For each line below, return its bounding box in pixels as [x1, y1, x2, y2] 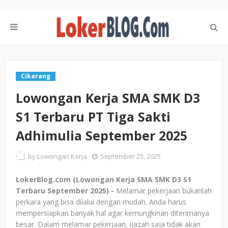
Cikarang [21, 72, 50, 80]
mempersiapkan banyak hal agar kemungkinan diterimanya [16, 208, 209, 218]
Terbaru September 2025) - [16, 186, 116, 195]
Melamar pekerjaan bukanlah [116, 186, 212, 195]
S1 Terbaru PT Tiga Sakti [16, 108, 170, 125]
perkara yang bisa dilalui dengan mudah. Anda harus [16, 197, 186, 207]
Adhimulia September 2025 [16, 127, 187, 144]
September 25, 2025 [100, 152, 161, 161]
